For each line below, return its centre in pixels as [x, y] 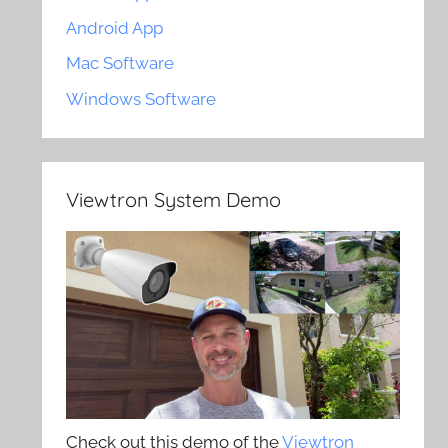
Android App [115, 27]
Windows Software [141, 99]
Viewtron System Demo [174, 200]
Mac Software [120, 63]
